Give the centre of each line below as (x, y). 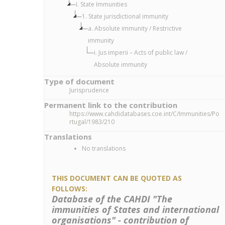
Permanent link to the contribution (111, 105)
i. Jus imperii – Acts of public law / (141, 52)
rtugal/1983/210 (92, 122)
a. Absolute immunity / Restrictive (135, 28)
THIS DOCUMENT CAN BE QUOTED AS (117, 178)
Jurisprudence (89, 90)
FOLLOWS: (70, 189)
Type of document (79, 81)
